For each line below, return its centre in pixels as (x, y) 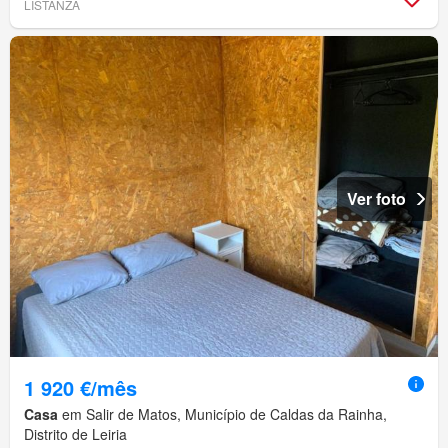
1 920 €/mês (80, 388)
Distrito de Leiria (75, 434)
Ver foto (376, 199)
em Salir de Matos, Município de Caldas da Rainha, (222, 414)
